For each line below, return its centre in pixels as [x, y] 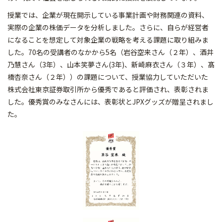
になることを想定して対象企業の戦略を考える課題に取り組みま [108, 40]
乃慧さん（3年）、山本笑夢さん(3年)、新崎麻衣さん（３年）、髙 [111, 64]
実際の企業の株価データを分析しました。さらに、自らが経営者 [108, 27]
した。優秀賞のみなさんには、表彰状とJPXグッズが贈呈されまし [111, 102]
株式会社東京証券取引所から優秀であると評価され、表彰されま [108, 89]
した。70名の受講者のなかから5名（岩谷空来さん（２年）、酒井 [111, 52]
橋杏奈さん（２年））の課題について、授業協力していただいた [108, 77]
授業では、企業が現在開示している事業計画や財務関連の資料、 [108, 15]
